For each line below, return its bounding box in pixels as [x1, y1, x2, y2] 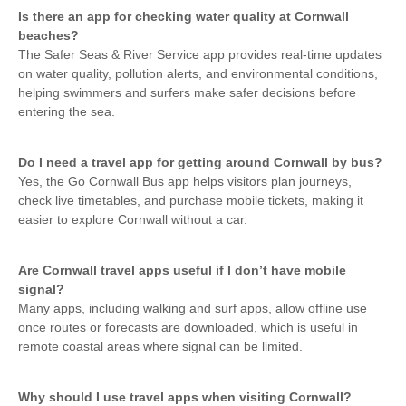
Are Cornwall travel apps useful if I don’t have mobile [18, 262, 346, 277]
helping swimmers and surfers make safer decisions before [18, 84, 356, 100]
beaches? [18, 27, 79, 43]
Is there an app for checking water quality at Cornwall [18, 8, 349, 24]
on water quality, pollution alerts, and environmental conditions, [18, 65, 378, 81]
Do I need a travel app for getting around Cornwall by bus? [18, 154, 382, 169]
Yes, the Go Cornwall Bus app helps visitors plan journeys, [18, 173, 352, 188]
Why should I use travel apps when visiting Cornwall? [18, 389, 352, 404]
